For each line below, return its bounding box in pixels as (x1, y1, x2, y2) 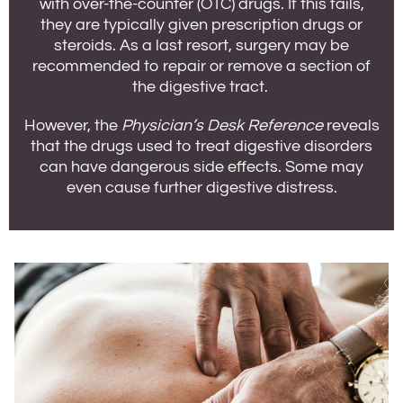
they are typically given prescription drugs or (40, 16, 363, 33)
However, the (23, 117, 121, 134)
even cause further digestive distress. (66, 179, 337, 196)
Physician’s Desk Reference (121, 117, 323, 134)
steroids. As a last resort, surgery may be (54, 37, 349, 54)
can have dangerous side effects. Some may (40, 158, 363, 175)
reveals (322, 117, 380, 134)
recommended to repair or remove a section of (32, 58, 371, 75)
